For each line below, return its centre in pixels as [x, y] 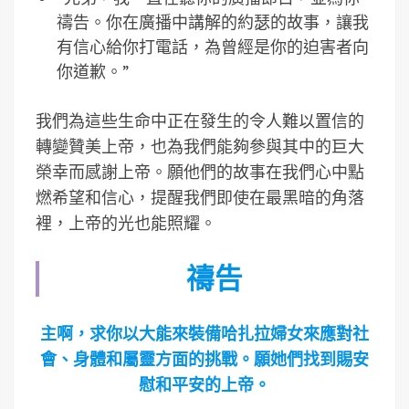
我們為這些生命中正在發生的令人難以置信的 [200, 121]
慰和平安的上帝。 [204, 385]
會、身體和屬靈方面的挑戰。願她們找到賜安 [204, 359]
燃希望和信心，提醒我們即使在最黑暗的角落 [200, 198]
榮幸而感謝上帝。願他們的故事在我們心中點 [200, 172]
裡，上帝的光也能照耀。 [126, 223]
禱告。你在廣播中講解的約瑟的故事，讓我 [212, 22]
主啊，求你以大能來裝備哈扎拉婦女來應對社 [204, 334]
